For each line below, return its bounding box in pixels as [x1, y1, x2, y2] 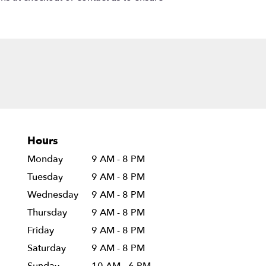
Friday [27, 223, 54, 237]
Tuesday [27, 170, 63, 183]
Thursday [27, 205, 67, 219]
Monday [27, 152, 63, 166]
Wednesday [27, 188, 78, 201]
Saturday [27, 241, 66, 255]
